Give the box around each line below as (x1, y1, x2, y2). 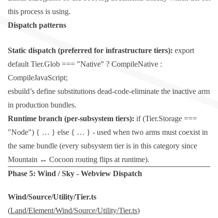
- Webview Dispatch (74, 169, 142, 178)
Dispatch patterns (8, 21, 66, 30)
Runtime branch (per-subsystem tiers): (8, 114, 134, 123)
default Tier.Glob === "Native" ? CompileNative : (8, 60, 162, 69)
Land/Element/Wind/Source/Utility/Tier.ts (10, 206, 137, 215)
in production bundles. (8, 101, 76, 109)
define (36, 87, 55, 96)
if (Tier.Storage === (136, 114, 197, 123)
